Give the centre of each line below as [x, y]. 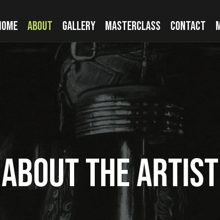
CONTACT [188, 26]
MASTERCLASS [133, 26]
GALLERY [79, 26]
